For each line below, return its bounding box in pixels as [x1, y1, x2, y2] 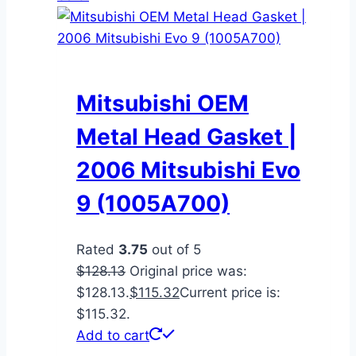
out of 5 [148, 241, 201, 257]
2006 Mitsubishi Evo [76, 157, 300, 184]
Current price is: [180, 284, 281, 300]
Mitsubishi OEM [76, 90, 249, 118]
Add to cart [76, 327, 149, 343]
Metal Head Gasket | [76, 123, 296, 151]
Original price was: [130, 262, 247, 279]
